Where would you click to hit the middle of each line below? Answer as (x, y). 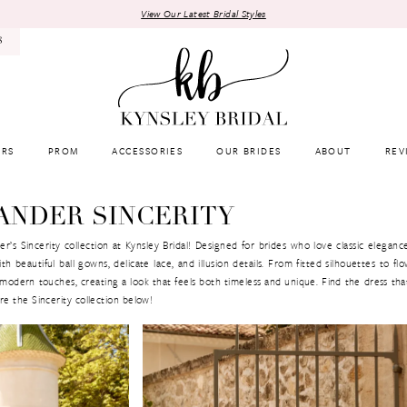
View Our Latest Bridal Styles (203, 13)
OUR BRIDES (249, 151)
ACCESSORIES (148, 151)
